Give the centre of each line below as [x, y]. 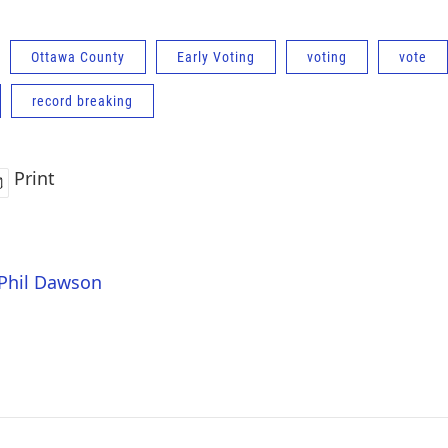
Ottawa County [78, 57]
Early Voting [216, 57]
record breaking [82, 101]
